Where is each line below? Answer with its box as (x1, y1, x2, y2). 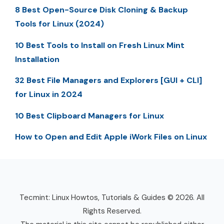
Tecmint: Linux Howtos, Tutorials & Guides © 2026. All (19, 192, 204, 202)
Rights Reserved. (82, 205, 141, 216)
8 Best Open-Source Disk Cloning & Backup (15, 4, 188, 15)
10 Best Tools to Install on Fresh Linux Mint (15, 39, 184, 50)
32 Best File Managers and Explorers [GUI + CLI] (15, 75, 202, 86)
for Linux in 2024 (15, 89, 82, 100)
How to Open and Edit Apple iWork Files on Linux (15, 131, 207, 142)
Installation (15, 53, 59, 64)
